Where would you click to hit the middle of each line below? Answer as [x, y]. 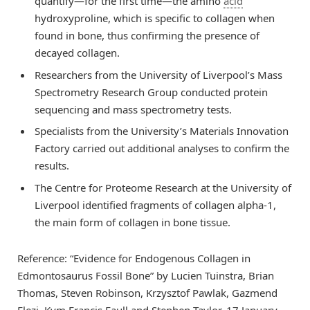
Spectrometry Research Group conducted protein [151, 92]
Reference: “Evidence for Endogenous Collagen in [134, 258]
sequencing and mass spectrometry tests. [133, 109]
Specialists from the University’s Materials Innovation [162, 131]
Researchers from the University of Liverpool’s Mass [158, 74]
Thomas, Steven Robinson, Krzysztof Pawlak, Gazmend [147, 292]
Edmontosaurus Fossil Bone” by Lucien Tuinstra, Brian [146, 275]
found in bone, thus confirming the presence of [147, 35]
